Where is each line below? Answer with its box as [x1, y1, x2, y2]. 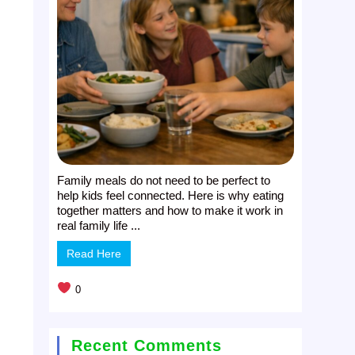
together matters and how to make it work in [57, 203, 284, 217]
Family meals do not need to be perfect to [57, 173, 271, 187]
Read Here [67, 246, 122, 260]
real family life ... [57, 218, 141, 232]
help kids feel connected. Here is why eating [57, 188, 284, 202]
